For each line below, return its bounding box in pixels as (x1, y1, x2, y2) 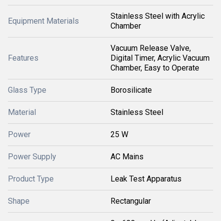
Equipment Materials (8, 16, 79, 26)
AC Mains (110, 152, 144, 161)
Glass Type (8, 85, 46, 95)
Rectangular (110, 196, 151, 206)
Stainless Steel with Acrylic (110, 11, 205, 21)
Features (8, 53, 38, 63)
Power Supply (8, 152, 56, 161)
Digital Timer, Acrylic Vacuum (110, 53, 210, 63)
